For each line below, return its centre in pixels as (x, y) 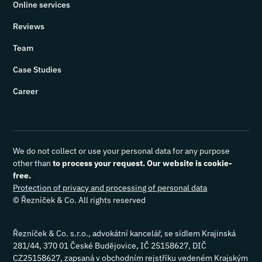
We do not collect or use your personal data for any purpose (122, 151)
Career (26, 91)
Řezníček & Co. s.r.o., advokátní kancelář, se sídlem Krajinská (125, 233)
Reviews (29, 26)
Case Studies (37, 70)
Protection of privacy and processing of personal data (110, 188)
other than (33, 163)
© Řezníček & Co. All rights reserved (80, 200)
